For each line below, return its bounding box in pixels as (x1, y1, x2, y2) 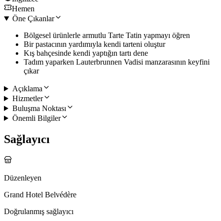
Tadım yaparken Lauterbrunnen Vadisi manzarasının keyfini (24, 57, 210, 66)
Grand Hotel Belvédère (4, 190, 76, 199)
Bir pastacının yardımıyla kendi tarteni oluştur (24, 39, 165, 48)
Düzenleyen (4, 173, 41, 182)
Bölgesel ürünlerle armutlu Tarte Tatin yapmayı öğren (24, 31, 190, 39)
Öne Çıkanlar (12, 14, 54, 23)
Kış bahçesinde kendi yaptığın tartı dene (24, 48, 148, 57)
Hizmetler (12, 94, 43, 103)
